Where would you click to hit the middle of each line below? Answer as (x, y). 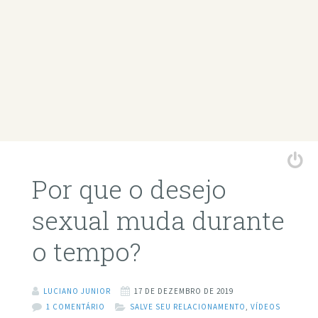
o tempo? (86, 252)
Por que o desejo (129, 189)
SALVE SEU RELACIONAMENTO (187, 306)
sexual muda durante (158, 220)
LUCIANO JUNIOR (77, 291)
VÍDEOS (265, 306)
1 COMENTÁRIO (75, 306)
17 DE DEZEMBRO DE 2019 (183, 291)
